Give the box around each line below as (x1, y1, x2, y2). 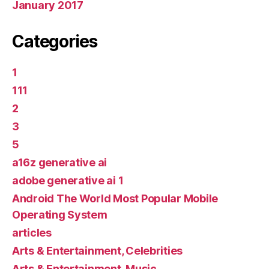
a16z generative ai (12, 156, 107, 169)
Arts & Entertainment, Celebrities (12, 244, 183, 258)
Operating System (12, 208, 107, 222)
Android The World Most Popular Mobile (12, 192, 219, 205)
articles (12, 226, 52, 240)
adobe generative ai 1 (12, 174, 124, 187)
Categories (12, 31, 97, 52)
